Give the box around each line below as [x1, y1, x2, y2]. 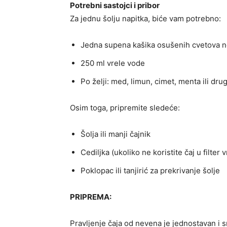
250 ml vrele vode [81, 58, 145, 68]
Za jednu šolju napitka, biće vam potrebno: [70, 14, 221, 24]
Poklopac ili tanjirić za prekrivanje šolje [81, 166, 220, 176]
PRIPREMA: [70, 192, 111, 202]
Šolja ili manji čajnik [81, 129, 150, 139]
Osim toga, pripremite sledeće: [70, 103, 180, 113]
